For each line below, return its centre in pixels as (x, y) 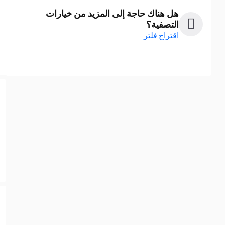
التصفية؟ (162, 24)
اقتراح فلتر (161, 35)
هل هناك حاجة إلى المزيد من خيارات (112, 13)
